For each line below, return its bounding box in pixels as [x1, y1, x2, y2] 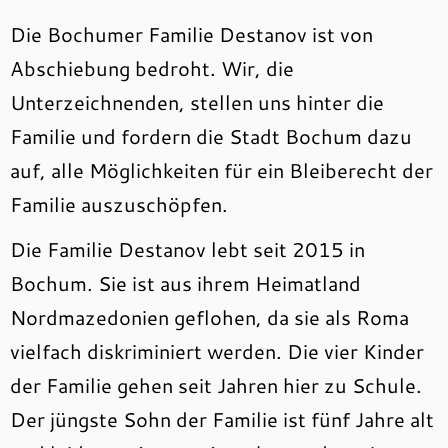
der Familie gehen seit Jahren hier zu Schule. [10, 371, 422, 399]
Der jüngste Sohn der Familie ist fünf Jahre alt [10, 405, 434, 433]
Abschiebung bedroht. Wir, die [10, 54, 294, 82]
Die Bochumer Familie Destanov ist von [10, 20, 373, 48]
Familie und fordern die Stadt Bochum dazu [10, 122, 412, 150]
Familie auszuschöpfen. [10, 190, 233, 218]
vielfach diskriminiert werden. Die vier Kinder [10, 337, 424, 365]
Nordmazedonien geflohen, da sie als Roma [10, 303, 409, 331]
